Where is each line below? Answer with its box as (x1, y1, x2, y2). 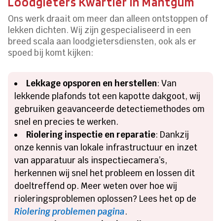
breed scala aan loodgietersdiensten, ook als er (8, 36, 197, 47)
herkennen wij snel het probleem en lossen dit (14, 167, 195, 179)
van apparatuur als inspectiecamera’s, (14, 154, 168, 166)
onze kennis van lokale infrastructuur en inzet (14, 142, 198, 153)
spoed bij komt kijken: (8, 47, 94, 58)
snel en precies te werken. (14, 116, 119, 127)
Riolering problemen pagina (14, 206, 125, 217)
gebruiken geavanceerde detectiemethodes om (14, 103, 205, 114)
